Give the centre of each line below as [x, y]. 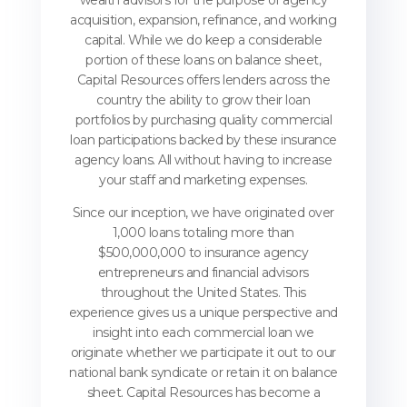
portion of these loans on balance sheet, [203, 60]
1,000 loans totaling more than [203, 233]
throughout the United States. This [203, 293]
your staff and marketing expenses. [203, 180]
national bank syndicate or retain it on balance [203, 373]
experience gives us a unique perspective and [203, 313]
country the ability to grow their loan [203, 100]
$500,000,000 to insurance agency [203, 253]
